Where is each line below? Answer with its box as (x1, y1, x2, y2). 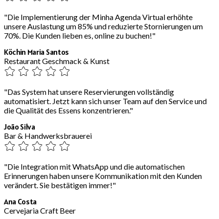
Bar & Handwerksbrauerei (4, 131, 92, 140)
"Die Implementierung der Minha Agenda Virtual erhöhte (4, 12, 193, 22)
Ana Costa (4, 196, 37, 206)
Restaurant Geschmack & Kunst (4, 56, 109, 66)
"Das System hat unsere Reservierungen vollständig (4, 87, 174, 96)
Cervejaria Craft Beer (4, 205, 76, 215)
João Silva (4, 121, 35, 131)
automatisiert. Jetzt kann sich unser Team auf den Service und (4, 96, 207, 106)
